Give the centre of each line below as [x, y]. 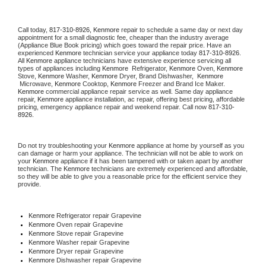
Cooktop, [96, 83]
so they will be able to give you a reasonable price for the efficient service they [130, 176]
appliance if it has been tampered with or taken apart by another [151, 161]
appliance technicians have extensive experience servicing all [142, 60]
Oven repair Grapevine [89, 224]
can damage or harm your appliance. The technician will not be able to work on [130, 153]
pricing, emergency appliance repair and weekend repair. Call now [113, 107]
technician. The [41, 168]
